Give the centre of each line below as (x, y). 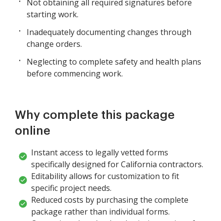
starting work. (53, 15)
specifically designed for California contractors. (117, 165)
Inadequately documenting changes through (109, 32)
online (33, 131)
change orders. (54, 44)
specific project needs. (71, 188)
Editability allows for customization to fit (105, 176)
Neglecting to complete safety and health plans (114, 62)
